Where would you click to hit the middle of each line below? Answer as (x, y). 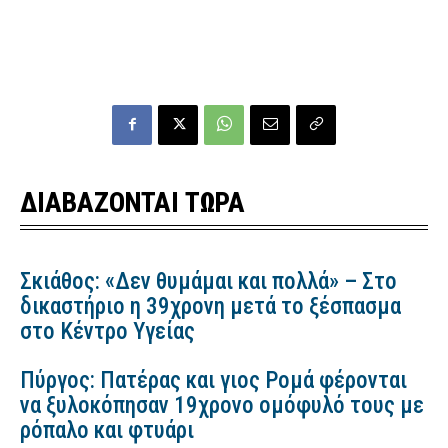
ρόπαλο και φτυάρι (107, 431)
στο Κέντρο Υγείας (107, 332)
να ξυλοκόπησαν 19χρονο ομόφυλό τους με (222, 406)
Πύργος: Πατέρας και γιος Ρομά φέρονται (213, 381)
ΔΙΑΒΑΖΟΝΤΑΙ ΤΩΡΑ (132, 203)
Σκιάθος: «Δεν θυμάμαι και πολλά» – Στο (208, 282)
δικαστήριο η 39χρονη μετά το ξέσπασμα (210, 307)
